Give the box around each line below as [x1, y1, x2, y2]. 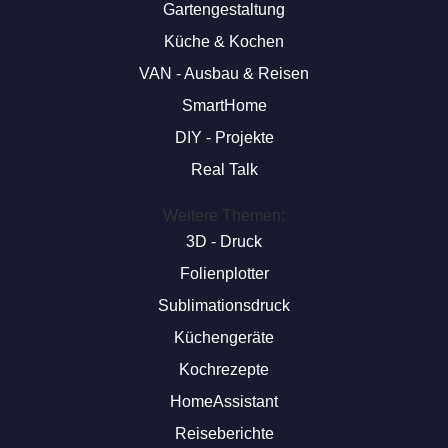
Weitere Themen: [163, 207, 285, 224]
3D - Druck [186, 233, 262, 250]
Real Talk [190, 161, 258, 178]
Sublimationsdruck [158, 297, 290, 314]
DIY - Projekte [174, 129, 274, 146]
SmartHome [181, 97, 267, 114]
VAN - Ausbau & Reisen [139, 65, 309, 82]
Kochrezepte [179, 361, 269, 378]
